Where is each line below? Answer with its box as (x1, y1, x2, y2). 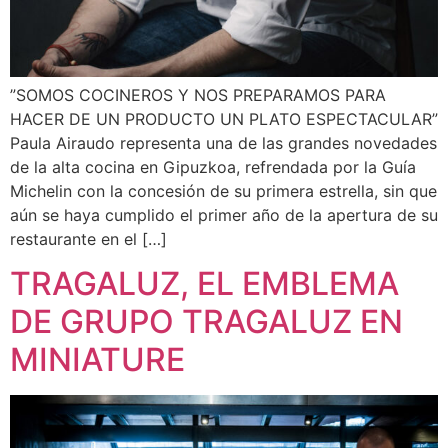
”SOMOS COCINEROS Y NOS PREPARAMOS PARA (10, 85, 386, 106)
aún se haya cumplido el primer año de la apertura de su (10, 205, 438, 226)
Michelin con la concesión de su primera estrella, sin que (10, 181, 437, 202)
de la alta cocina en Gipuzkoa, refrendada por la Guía (10, 157, 416, 178)
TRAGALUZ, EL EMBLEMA (10, 264, 399, 304)
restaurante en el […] (10, 229, 167, 250)
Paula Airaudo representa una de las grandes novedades (10, 133, 437, 154)
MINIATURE (10, 340, 185, 380)
